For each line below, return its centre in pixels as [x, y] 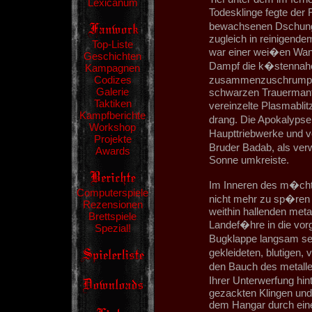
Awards [112, 151]
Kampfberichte [112, 115]
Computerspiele [112, 193]
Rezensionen [112, 204]
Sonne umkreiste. [249, 160]
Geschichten [112, 56]
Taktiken [112, 103]
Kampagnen [112, 68]
